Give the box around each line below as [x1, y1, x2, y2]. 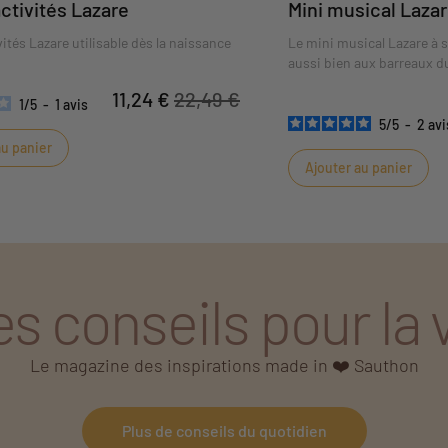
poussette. [288, 73, 354, 91]
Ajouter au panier [305, 158, 412, 176]
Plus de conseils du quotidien [121, 420, 327, 440]
